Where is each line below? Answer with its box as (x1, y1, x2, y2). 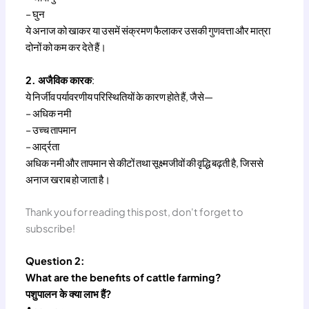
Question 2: (26, 255, 86, 268)
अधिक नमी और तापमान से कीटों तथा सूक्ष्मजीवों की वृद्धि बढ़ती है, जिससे (26, 156, 264, 169)
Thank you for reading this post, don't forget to (26, 206, 244, 219)
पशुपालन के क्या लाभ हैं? (26, 288, 112, 301)
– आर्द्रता (26, 139, 60, 152)
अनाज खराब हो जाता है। (26, 172, 111, 186)
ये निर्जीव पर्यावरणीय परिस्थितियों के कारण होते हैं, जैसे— (26, 90, 214, 103)
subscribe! (26, 222, 76, 235)
